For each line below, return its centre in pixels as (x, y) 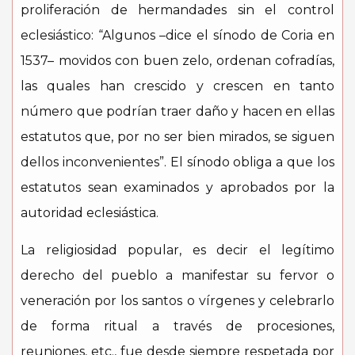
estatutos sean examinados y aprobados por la (177, 187)
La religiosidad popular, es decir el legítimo (177, 250)
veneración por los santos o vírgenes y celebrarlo (177, 301)
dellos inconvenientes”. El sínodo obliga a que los (177, 162)
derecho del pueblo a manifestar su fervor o (177, 275)
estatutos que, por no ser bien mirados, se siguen (177, 137)
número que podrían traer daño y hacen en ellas (177, 111)
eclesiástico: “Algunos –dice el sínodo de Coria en (177, 35)
